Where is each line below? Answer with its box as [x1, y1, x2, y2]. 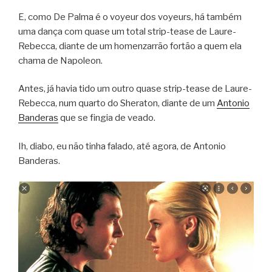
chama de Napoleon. [18, 55, 103, 66]
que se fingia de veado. [58, 112, 155, 124]
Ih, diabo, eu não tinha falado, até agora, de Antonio [18, 140, 226, 152]
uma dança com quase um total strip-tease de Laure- [18, 25, 236, 37]
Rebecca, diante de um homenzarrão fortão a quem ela [18, 40, 242, 52]
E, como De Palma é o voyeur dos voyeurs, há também [18, 11, 242, 22]
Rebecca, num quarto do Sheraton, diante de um [18, 98, 217, 109]
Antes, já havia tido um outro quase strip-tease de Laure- [18, 83, 252, 95]
